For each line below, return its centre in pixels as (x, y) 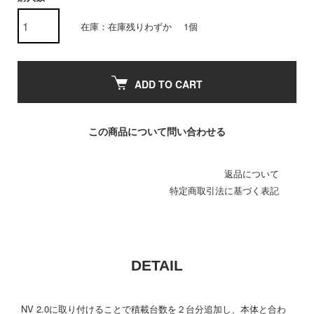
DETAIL (157, 265)
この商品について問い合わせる (157, 131)
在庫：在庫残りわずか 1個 (139, 26)
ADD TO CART (169, 84)
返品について (252, 173)
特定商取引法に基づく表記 (224, 190)
